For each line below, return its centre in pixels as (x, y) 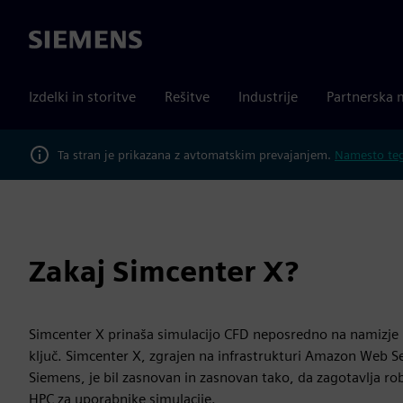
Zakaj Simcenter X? (164, 271)
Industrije (268, 97)
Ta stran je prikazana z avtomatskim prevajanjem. (196, 154)
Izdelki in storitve (82, 97)
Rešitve (187, 97)
